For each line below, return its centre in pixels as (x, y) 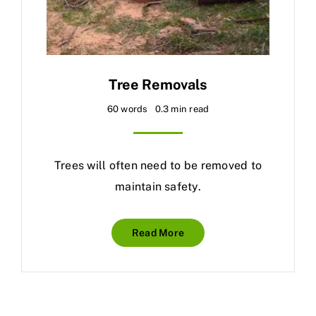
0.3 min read (182, 109)
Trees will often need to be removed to (158, 166)
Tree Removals (158, 85)
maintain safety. (158, 187)
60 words (127, 109)
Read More (158, 233)
